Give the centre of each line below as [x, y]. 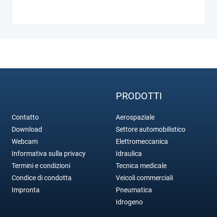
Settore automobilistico [151, 129]
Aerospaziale [135, 117]
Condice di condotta [42, 178]
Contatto [25, 117]
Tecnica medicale [141, 165]
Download [27, 129]
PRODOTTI [139, 96]
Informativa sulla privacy [49, 153]
